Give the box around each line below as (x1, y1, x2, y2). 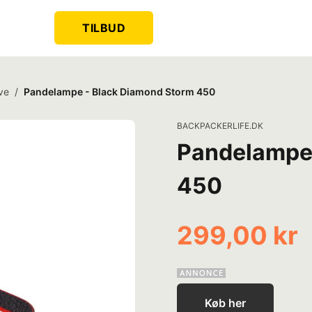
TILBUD (82, 21, 126, 35)
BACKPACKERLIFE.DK (177, 120, 263, 131)
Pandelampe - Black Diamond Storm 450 (24, 86, 215, 97)
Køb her (205, 296, 246, 310)
